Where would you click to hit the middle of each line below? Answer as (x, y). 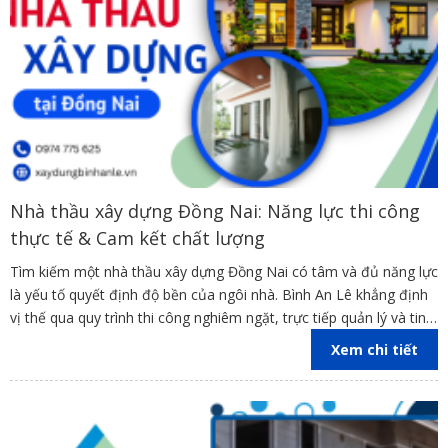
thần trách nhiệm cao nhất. (97, 341)
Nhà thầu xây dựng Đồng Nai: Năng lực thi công (215, 211)
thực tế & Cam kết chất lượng (137, 238)
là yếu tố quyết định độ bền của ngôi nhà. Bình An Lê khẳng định (219, 295)
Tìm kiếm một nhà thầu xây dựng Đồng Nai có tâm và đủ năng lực (224, 272)
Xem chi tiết (374, 350)
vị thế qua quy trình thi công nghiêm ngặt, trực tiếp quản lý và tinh (222, 318)
